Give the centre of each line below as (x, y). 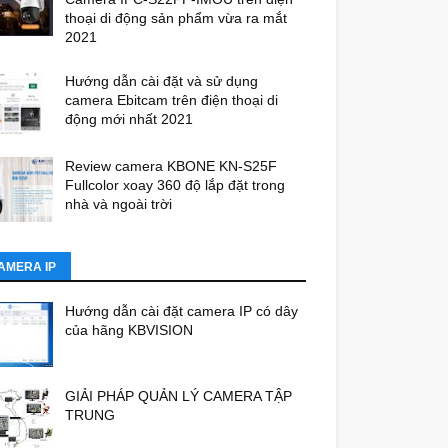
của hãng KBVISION (128, 330)
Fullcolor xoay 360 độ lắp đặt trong (174, 185)
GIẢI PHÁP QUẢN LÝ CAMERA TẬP (178, 396)
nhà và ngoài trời (118, 204)
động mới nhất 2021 (128, 119)
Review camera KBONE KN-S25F (170, 166)
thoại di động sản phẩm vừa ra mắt (175, 18)
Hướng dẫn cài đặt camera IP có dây (181, 311)
